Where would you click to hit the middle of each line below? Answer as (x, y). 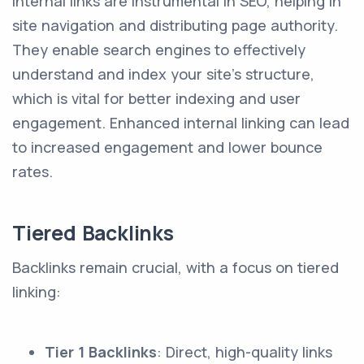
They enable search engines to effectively (159, 50)
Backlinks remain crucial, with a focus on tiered (175, 267)
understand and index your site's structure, (163, 74)
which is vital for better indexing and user (156, 98)
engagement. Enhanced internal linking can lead (181, 123)
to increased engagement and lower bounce (167, 147)
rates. (32, 171)
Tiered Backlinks (93, 233)
